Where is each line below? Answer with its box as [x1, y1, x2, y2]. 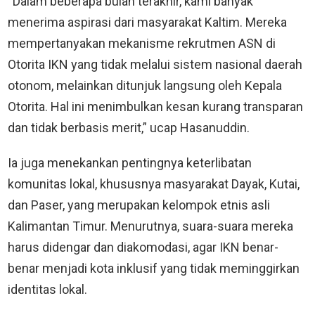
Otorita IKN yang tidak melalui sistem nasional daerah [8, 56, 302, 72]
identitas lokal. [8, 281, 87, 297]
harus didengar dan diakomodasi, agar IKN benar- [8, 239, 278, 255]
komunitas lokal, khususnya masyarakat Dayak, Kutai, [8, 176, 300, 191]
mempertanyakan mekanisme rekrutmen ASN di [8, 35, 276, 51]
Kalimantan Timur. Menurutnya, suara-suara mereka [8, 218, 293, 233]
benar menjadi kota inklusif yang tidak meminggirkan [8, 260, 300, 276]
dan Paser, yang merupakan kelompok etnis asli [8, 197, 270, 212]
